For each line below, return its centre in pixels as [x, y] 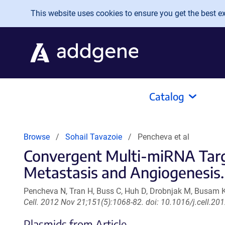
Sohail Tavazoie [94, 137]
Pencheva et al [163, 137]
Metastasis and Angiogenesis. [124, 172]
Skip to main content [49, 11]
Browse [37, 137]
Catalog [167, 96]
